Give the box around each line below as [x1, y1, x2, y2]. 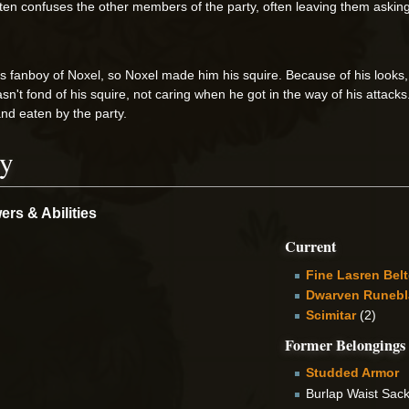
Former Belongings [285, 333, 406, 356]
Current [285, 235, 337, 257]
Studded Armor [305, 365, 399, 381]
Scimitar [305, 308, 356, 323]
